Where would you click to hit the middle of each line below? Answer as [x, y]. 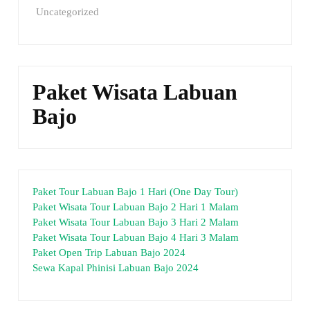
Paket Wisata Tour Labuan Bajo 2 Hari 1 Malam [136, 207]
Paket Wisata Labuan [135, 92]
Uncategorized [68, 12]
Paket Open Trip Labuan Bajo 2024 [109, 253]
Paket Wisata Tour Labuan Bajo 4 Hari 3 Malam [136, 238]
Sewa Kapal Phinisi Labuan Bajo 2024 [116, 268]
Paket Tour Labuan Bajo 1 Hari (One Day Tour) [136, 192]
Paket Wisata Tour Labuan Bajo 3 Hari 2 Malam [136, 222]
